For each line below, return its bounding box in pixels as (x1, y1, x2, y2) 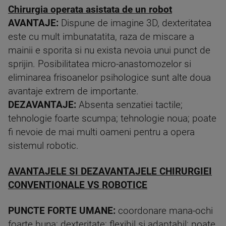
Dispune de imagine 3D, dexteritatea (61, 18, 211, 29)
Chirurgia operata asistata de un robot (8, 4, 172, 16)
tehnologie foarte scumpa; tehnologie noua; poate (8, 113, 216, 125)
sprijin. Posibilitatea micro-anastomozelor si (8, 59, 191, 70)
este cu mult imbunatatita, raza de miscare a (8, 31, 194, 43)
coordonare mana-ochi (116, 205, 213, 217)
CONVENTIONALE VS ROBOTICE (8, 180, 147, 191)
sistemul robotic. (8, 140, 79, 152)
